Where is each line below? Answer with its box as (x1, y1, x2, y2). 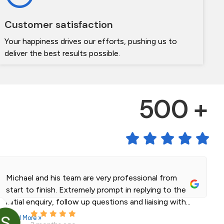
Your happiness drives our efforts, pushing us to (4, 36, 177, 46)
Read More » (5, 214, 41, 222)
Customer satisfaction (4, 18, 113, 31)
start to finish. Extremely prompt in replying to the (5, 185, 186, 195)
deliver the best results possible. (4, 48, 120, 58)
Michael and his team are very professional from (5, 173, 177, 183)
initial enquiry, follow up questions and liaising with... (5, 197, 190, 207)
